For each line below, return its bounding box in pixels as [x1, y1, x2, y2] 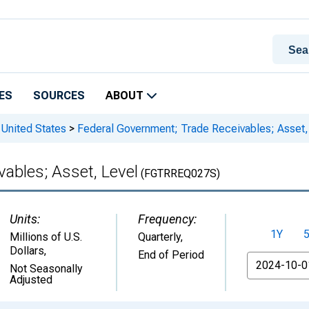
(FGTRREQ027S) [138, 167, 220, 180]
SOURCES [33, 89, 85, 102]
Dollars [10, 244, 44, 257]
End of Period [138, 248, 204, 261]
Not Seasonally [10, 262, 83, 275]
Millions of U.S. [10, 230, 82, 243]
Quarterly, [138, 230, 183, 243]
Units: [10, 212, 40, 226]
